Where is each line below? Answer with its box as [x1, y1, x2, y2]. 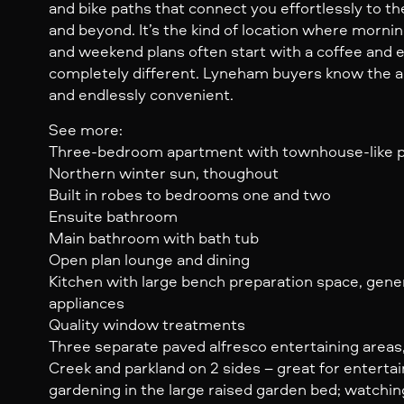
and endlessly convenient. [48, 84, 234, 106]
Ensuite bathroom [48, 206, 178, 227]
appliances [48, 292, 124, 314]
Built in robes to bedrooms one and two [48, 184, 331, 206]
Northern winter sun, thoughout [48, 162, 279, 184]
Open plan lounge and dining [48, 249, 250, 271]
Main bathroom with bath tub [48, 227, 259, 249]
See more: [48, 119, 123, 141]
